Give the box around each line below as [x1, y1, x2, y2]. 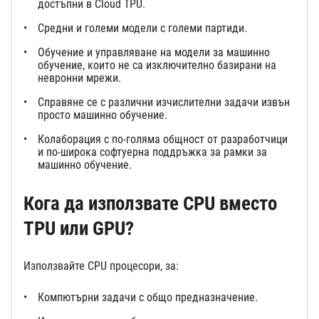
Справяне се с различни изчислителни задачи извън [38, 95, 290, 109]
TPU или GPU [23, 216, 125, 240]
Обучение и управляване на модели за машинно [38, 45, 270, 59]
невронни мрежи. [38, 70, 124, 85]
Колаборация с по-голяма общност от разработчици [38, 132, 288, 146]
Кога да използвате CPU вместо [23, 192, 277, 215]
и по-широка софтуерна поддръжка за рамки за [38, 145, 267, 159]
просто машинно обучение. [38, 108, 170, 122]
